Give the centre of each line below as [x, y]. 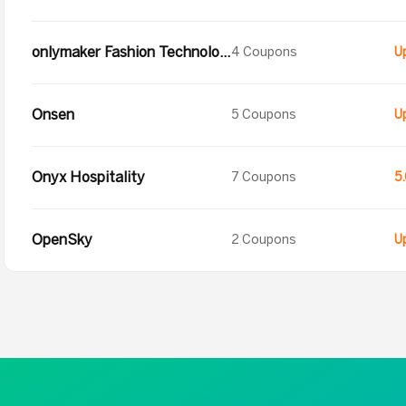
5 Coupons [264, 115]
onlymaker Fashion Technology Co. [225, 52]
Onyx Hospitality [88, 177]
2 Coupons [264, 240]
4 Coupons [264, 52]
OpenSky [62, 240]
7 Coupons [264, 177]
